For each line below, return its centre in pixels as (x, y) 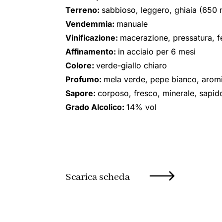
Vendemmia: (91, 24)
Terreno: (83, 10)
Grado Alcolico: (96, 107)
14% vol (141, 107)
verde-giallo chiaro (132, 66)
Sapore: (82, 93)
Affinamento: (92, 52)
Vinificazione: (93, 38)
